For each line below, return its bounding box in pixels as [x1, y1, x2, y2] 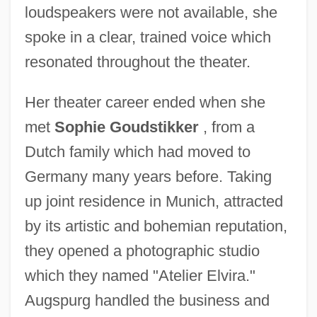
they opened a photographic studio [24, 241, 260, 260]
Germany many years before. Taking [24, 167, 272, 185]
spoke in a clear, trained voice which [24, 28, 271, 46]
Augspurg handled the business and [24, 291, 270, 309]
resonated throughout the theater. [24, 52, 250, 71]
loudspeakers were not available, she [24, 3, 277, 21]
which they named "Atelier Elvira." [24, 266, 255, 284]
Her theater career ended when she [24, 93, 265, 111]
